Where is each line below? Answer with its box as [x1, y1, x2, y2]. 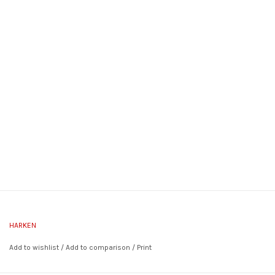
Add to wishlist [9, 242, 59, 252]
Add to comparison [66, 242, 132, 252]
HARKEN [9, 220, 36, 230]
